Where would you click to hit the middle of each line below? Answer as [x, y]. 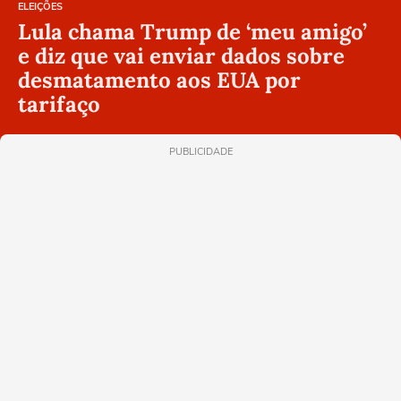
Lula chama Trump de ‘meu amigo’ [192, 31]
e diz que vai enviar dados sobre [181, 55]
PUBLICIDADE [200, 151]
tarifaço [59, 104]
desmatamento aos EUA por [159, 80]
